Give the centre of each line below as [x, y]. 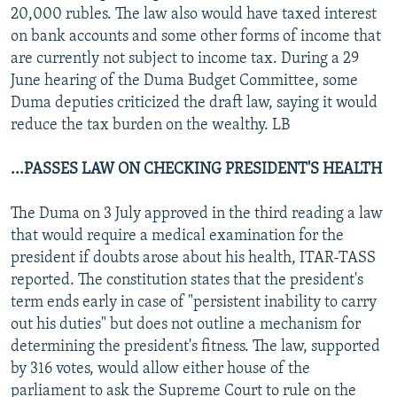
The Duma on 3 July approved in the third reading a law [197, 214]
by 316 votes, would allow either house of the [160, 369]
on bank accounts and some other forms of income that [196, 36]
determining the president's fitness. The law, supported [195, 346]
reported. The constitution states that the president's [187, 280]
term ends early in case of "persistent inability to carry [194, 302]
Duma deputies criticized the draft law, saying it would [194, 103]
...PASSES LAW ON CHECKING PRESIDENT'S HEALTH [196, 169]
